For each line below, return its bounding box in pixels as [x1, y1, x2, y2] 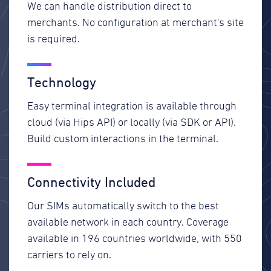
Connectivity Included [27, 174, 155, 190]
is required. [27, 33, 80, 45]
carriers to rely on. [27, 249, 111, 261]
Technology [27, 74, 96, 90]
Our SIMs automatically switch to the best [27, 200, 219, 212]
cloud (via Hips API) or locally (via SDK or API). [27, 117, 236, 128]
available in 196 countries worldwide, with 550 [27, 233, 242, 244]
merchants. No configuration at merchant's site [27, 17, 244, 28]
